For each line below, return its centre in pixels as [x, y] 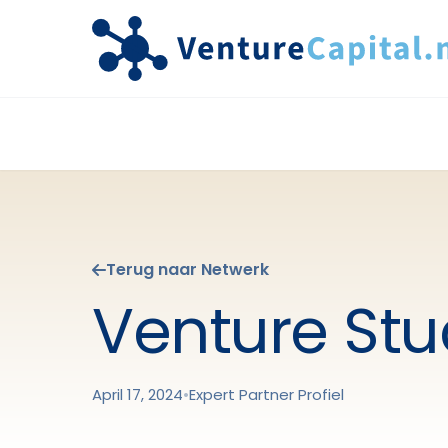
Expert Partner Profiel [266, 394]
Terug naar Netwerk [187, 269]
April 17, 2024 [137, 394]
